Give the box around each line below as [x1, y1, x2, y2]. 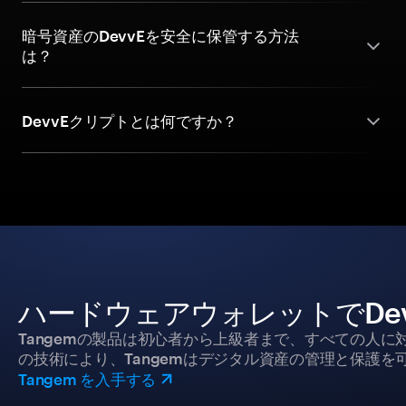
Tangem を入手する [18, 370, 156, 388]
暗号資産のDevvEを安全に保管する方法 [22, 26, 299, 44]
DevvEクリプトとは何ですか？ [22, 111, 237, 130]
